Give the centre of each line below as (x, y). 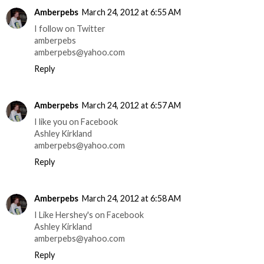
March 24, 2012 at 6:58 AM (131, 198)
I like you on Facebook (76, 121)
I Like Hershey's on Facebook (89, 214)
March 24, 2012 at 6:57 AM (131, 105)
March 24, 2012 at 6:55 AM (131, 12)
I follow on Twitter (70, 28)
